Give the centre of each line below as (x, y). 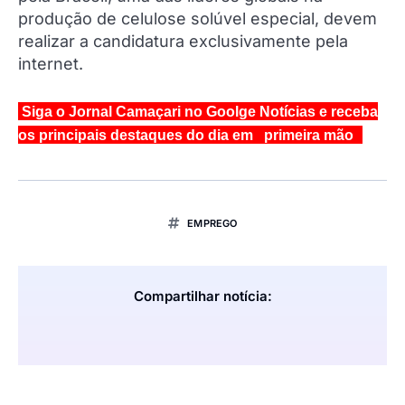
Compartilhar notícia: (202, 296)
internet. (51, 63)
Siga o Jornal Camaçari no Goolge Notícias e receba (198, 111)
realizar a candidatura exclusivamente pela (183, 41)
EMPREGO (212, 223)
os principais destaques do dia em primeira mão (186, 135)
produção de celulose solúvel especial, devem (198, 18)
